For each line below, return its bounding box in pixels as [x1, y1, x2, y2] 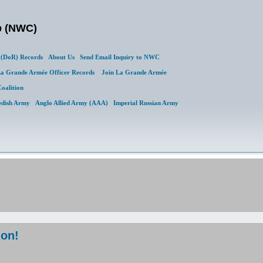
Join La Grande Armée [102, 69, 167, 76]
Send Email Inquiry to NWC [80, 53, 160, 60]
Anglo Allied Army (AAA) [35, 99, 108, 106]
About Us [48, 53, 75, 60]
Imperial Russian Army [113, 99, 178, 106]
